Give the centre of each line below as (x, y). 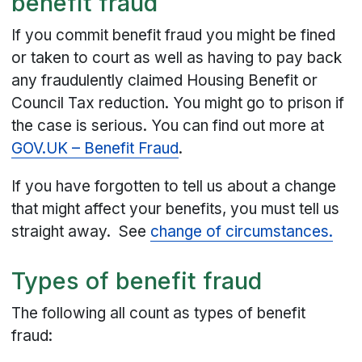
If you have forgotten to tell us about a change (174, 187)
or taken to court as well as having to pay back (177, 58)
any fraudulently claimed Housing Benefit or (165, 81)
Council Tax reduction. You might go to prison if (178, 103)
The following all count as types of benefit (159, 314)
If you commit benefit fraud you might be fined (174, 36)
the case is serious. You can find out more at (168, 126)
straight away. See (81, 232)
